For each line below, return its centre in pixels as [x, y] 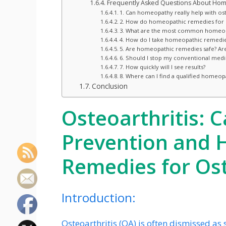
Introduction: [99, 198]
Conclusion [109, 86]
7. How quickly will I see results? [162, 67]
